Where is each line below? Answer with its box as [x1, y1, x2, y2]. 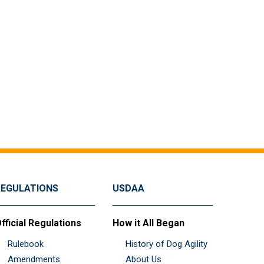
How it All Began [113, 217, 184, 229]
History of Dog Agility [126, 239, 207, 250]
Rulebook [8, 239, 44, 250]
